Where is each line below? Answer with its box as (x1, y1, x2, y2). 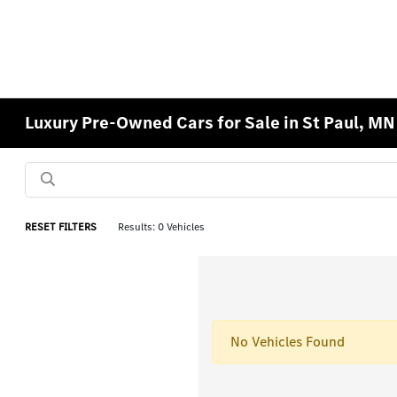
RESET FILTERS (25, 220, 97, 234)
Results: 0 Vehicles (118, 220, 206, 234)
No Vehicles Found (230, 332, 345, 351)
